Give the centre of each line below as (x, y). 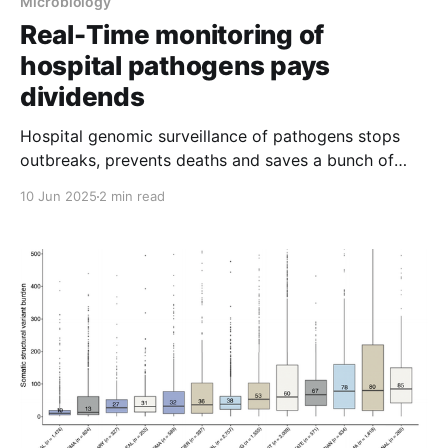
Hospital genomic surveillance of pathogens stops (210, 136)
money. (47, 184)
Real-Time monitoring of (172, 35)
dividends (82, 97)
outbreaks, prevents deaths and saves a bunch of (207, 160)
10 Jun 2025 (58, 196)
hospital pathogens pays (175, 66)
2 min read (132, 196)
